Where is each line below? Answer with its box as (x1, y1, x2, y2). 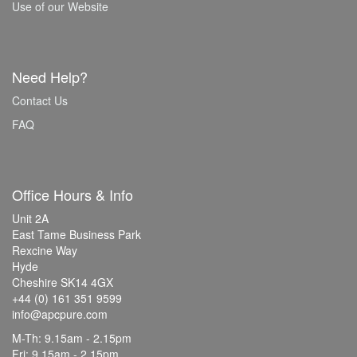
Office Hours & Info (12, 183, 133, 205)
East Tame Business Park (12, 226, 141, 242)
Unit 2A (12, 210, 49, 226)
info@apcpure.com (12, 305, 108, 322)
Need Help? (12, 65, 88, 87)
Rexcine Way (12, 241, 77, 258)
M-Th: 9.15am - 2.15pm (12, 329, 131, 346)
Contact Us (12, 92, 68, 108)
